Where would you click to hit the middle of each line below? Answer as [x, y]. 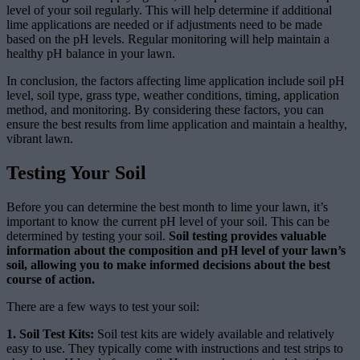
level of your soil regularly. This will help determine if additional [169, 10]
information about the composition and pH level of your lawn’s [176, 250]
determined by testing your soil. [88, 235]
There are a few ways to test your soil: [103, 306]
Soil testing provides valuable [247, 235]
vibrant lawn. [40, 139]
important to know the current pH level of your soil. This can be [168, 221]
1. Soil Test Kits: [50, 333]
